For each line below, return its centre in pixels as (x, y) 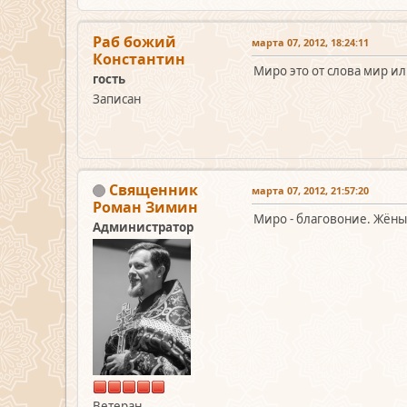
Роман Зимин (145, 207)
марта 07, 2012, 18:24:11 (310, 42)
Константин (139, 59)
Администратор (143, 227)
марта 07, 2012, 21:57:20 (310, 190)
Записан (117, 99)
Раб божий (134, 41)
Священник (154, 189)
